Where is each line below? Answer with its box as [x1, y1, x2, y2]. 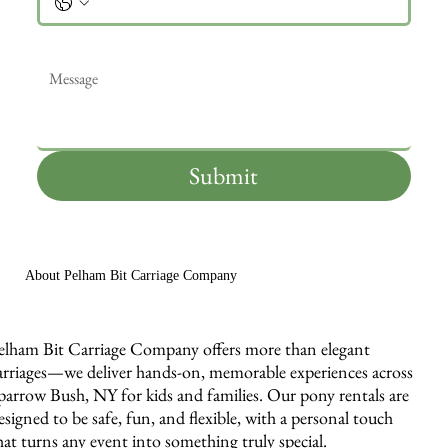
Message [36, 25, 100, 52]
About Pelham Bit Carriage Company [25, 267, 238, 284]
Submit [189, 160, 259, 192]
